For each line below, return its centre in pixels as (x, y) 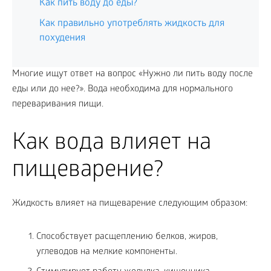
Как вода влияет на (112, 144)
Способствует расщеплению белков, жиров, (127, 237)
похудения (62, 38)
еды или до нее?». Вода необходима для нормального (122, 90)
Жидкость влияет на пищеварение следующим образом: (130, 204)
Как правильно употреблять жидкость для (132, 24)
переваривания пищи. (58, 105)
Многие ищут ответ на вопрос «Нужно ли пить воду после (132, 74)
